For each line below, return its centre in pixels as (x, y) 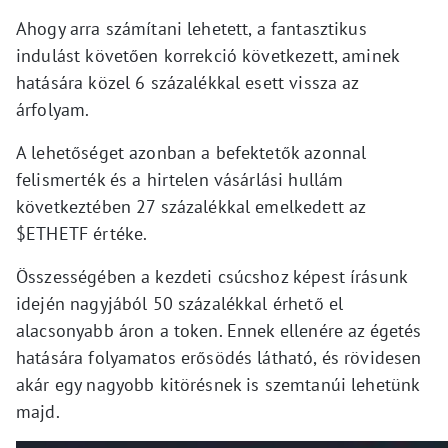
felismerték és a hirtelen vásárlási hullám (180, 180)
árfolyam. (53, 110)
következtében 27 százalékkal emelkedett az (191, 207)
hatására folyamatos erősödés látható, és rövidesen (219, 358)
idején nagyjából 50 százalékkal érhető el (180, 304)
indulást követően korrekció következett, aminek (208, 56)
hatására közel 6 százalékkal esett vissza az (187, 83)
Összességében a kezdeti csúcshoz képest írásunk (212, 277)
